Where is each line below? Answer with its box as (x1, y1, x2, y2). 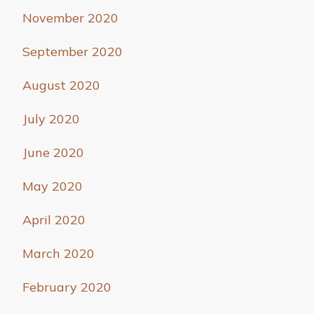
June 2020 (22, 144, 84, 161)
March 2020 (22, 245, 95, 262)
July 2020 (22, 111, 80, 128)
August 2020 (22, 77, 100, 94)
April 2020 (22, 212, 86, 228)
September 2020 (22, 43, 123, 60)
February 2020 (22, 279, 111, 296)
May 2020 (22, 178, 83, 195)
